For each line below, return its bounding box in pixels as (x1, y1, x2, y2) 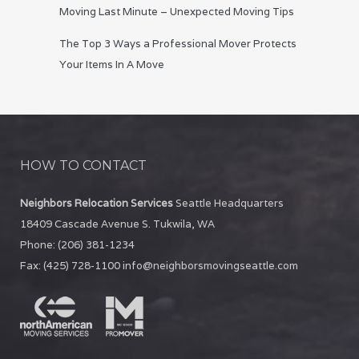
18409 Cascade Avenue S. (20, 217, 153, 232)
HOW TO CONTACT (20, 158, 147, 174)
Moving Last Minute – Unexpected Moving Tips (59, 5, 294, 19)
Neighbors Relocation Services (20, 196, 175, 211)
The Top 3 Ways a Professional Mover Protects (59, 37, 296, 51)
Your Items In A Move (59, 58, 164, 72)
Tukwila (153, 217, 192, 232)
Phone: (20, 238, 58, 252)
